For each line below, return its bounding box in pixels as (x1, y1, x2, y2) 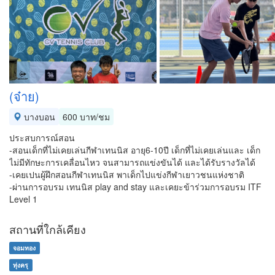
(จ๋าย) (9, 87, 39, 105)
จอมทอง (13, 243, 36, 252)
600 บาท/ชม (63, 110, 110, 123)
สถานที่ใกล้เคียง (9, 221, 86, 237)
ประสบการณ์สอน (9, 131, 75, 144)
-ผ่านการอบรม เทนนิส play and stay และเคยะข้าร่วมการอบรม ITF (9, 180, 261, 193)
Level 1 (9, 193, 37, 205)
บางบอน (21, 110, 55, 123)
